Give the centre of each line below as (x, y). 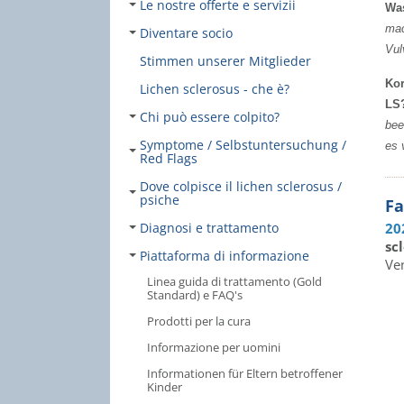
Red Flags (169, 158)
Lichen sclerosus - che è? (215, 89)
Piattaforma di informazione (225, 256)
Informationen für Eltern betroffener (245, 373)
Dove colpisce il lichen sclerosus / (241, 186)
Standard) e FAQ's (195, 295)
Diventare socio (186, 33)
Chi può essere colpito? (210, 117)
